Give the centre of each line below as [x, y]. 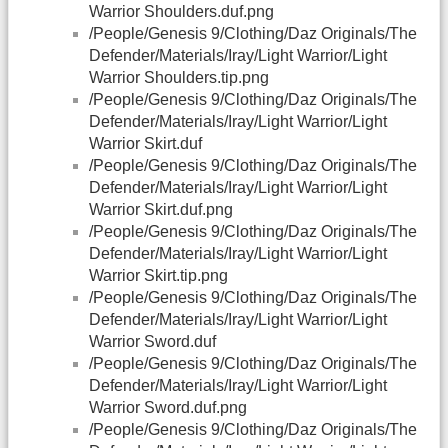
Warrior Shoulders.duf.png [181, 12]
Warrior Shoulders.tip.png [179, 78]
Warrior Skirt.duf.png [161, 210]
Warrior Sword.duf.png [168, 408]
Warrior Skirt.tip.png [158, 276]
